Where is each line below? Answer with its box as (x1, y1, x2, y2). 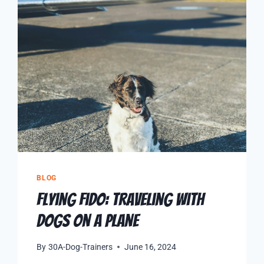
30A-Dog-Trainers (48, 242, 113, 252)
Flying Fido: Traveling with (37, 190, 204, 209)
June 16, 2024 (124, 242, 176, 252)
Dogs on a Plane (37, 212, 139, 230)
